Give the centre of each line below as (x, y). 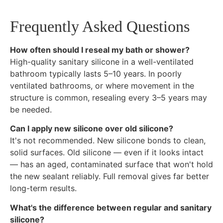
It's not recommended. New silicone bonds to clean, (108, 141)
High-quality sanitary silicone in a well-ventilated (102, 61)
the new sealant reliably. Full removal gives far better (110, 176)
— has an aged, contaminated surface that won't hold (111, 165)
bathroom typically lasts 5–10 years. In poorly (96, 73)
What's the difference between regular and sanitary (111, 207)
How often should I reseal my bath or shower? (100, 50)
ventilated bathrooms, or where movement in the (102, 85)
